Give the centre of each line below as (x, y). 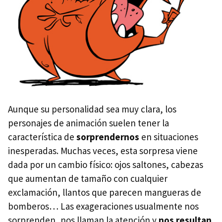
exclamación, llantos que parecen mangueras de (105, 193)
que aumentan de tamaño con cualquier (88, 179)
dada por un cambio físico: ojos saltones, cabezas (106, 165)
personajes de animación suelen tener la (88, 123)
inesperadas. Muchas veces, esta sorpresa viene (103, 151)
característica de (42, 137)
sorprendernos (108, 137)
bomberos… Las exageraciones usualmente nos (103, 206)
